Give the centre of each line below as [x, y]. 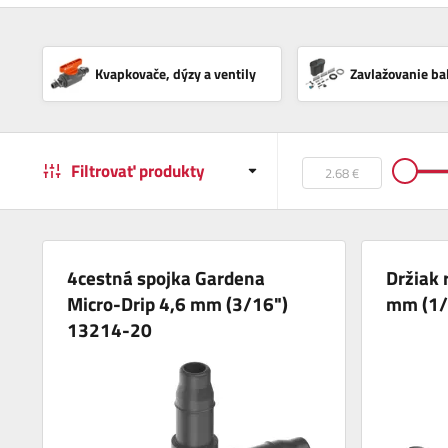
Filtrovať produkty [138, 170]
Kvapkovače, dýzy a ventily [175, 73]
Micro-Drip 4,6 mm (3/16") [178, 303]
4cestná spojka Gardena [166, 277]
